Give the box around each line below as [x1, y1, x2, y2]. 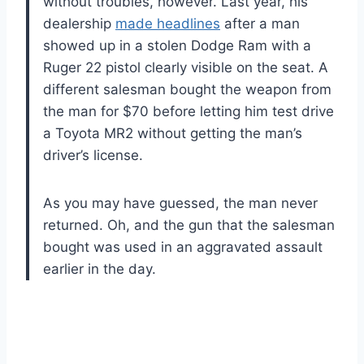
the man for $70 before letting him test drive [43, 102, 334, 119]
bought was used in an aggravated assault [43, 238, 323, 255]
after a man [220, 15, 300, 32]
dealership [43, 15, 115, 32]
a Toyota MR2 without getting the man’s [43, 124, 302, 141]
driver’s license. [43, 146, 143, 163]
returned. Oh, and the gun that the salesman [43, 216, 335, 233]
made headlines [115, 15, 220, 32]
